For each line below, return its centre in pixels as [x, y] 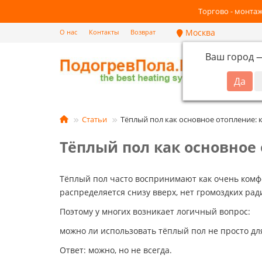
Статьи [94, 119]
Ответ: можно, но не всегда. [116, 250]
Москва [199, 32]
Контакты [104, 32]
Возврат [143, 32]
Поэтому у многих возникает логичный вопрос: [155, 211]
